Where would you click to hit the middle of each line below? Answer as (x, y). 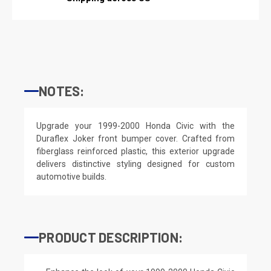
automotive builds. (71, 176)
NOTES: (62, 90)
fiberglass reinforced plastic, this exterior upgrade (135, 151)
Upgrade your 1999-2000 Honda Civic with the (135, 126)
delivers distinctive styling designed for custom (135, 164)
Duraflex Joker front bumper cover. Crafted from (135, 138)
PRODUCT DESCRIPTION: (111, 237)
